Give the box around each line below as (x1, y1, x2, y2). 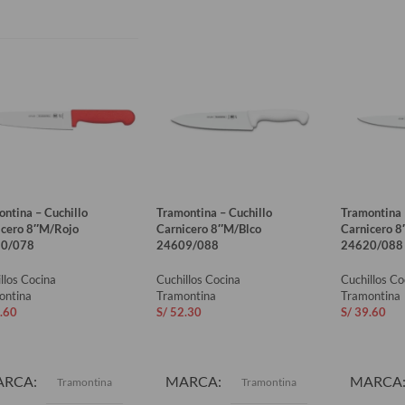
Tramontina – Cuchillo (155, 204, 272, 220)
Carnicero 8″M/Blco (155, 221, 261, 236)
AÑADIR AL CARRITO (166, 331, 285, 346)
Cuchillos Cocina (155, 271, 240, 287)
